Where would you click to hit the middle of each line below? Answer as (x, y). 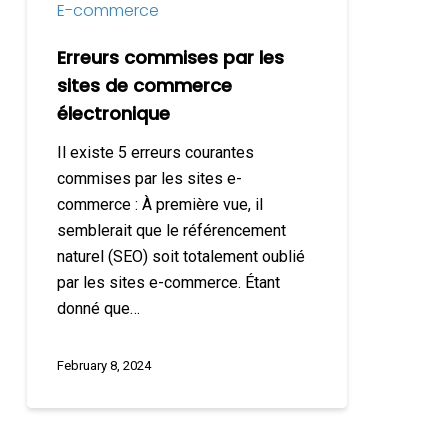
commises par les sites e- (149, 179)
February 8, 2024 (103, 366)
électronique (113, 114)
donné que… (98, 309)
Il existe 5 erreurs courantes (155, 153)
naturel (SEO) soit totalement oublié (180, 257)
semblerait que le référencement (171, 231)
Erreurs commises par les (170, 58)
